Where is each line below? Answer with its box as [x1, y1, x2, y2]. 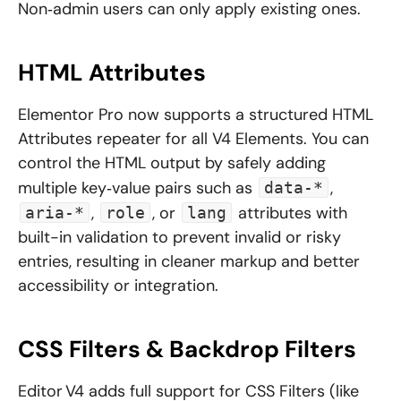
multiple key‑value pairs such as [18, 177, 257, 200]
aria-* [25, 203, 84, 223]
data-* [264, 178, 323, 198]
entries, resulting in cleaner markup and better [18, 251, 360, 273]
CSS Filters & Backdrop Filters [18, 334, 356, 365]
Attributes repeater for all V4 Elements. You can [18, 128, 369, 150]
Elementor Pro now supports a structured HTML [18, 104, 373, 126]
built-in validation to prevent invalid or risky [18, 226, 341, 249]
